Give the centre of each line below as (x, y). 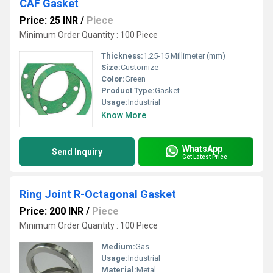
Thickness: (122, 56)
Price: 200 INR (51, 211)
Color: (113, 79)
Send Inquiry (77, 152)
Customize (140, 67)
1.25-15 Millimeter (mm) (184, 56)
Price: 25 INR (49, 20)
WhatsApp (202, 148)
